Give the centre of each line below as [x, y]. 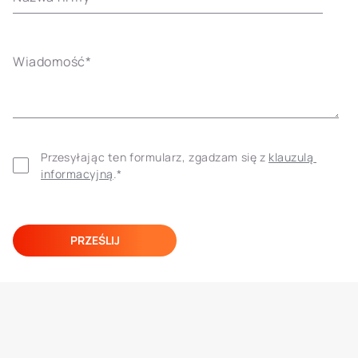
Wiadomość [50, 62]
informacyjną [77, 174]
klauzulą [291, 157]
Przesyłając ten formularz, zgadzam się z [155, 157]
